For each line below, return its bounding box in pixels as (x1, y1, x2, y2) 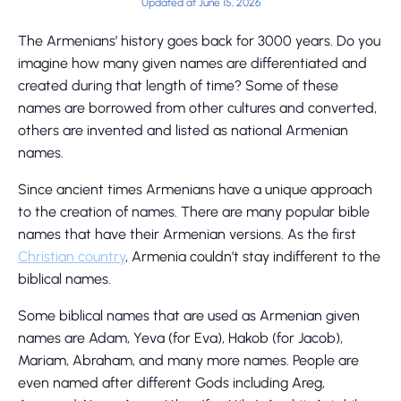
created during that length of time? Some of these (18, 77, 338, 94)
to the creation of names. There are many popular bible (18, 203, 370, 220)
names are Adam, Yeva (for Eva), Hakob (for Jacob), (18, 329, 343, 346)
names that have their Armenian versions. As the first (18, 226, 356, 243)
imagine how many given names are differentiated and (18, 55, 367, 72)
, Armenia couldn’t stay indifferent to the (125, 248, 380, 265)
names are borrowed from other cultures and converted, (18, 99, 377, 116)
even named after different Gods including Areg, (18, 374, 325, 391)
